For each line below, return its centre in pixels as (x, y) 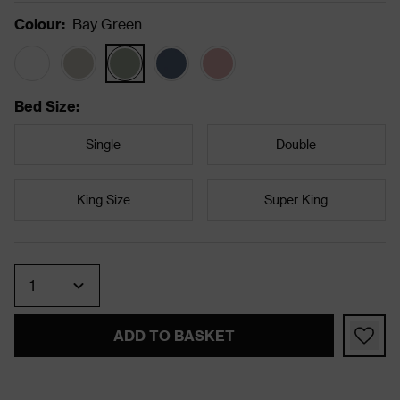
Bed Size (45, 105)
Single (104, 144)
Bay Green (107, 23)
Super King (296, 199)
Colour (38, 23)
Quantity (51, 270)
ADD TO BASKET (174, 335)
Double (296, 144)
